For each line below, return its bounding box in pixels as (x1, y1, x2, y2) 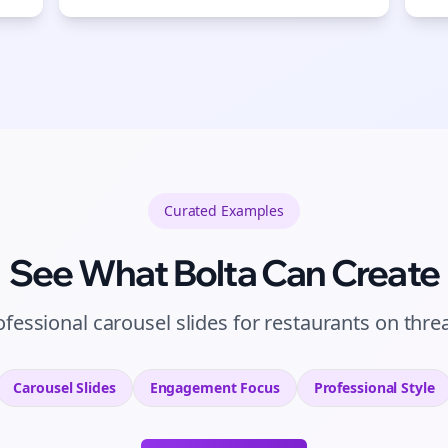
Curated (163, 201, 218, 220)
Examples (217, 201, 285, 220)
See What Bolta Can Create (9, 250, 439, 295)
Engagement (149, 378, 237, 397)
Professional (313, 378, 398, 397)
